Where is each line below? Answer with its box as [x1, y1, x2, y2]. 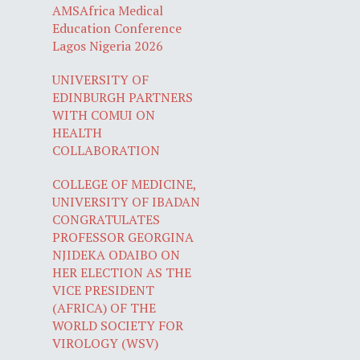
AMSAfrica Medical [52, 2, 164, 20]
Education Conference [52, 19, 182, 38]
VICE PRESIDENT [52, 281, 155, 300]
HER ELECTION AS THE [52, 264, 192, 282]
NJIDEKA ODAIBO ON [52, 246, 181, 264]
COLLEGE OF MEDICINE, [52, 175, 197, 194]
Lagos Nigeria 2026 [52, 37, 164, 55]
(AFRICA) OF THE [52, 299, 157, 317]
